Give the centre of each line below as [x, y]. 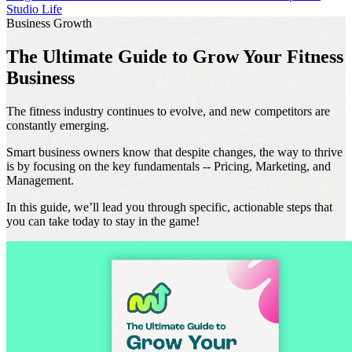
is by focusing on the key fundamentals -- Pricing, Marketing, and [169, 166]
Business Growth [49, 24]
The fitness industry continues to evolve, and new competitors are [168, 111]
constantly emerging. [58, 125]
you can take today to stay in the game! [103, 221]
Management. [40, 180]
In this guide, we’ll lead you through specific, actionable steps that [169, 207]
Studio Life [34, 9]
